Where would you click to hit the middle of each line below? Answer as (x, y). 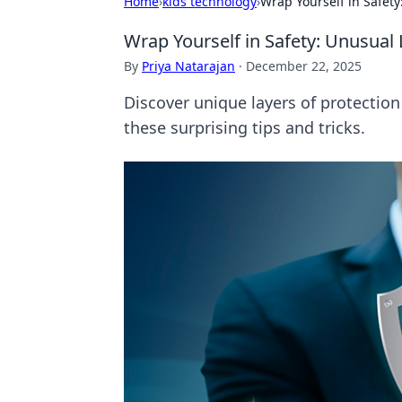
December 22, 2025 (304, 66)
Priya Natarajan (188, 66)
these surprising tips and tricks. (245, 127)
